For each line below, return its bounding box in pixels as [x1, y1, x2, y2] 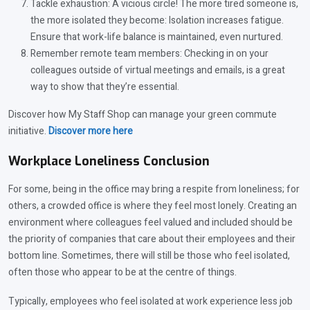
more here [86, 124, 133, 139]
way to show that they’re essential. [30, 80, 179, 95]
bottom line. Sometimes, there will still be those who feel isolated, [8, 248, 290, 264]
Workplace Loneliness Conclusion [8, 153, 210, 170]
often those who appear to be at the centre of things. [8, 265, 237, 280]
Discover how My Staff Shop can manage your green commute [8, 107, 277, 122]
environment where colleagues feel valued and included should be [8, 215, 293, 230]
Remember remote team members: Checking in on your [30, 46, 268, 62]
